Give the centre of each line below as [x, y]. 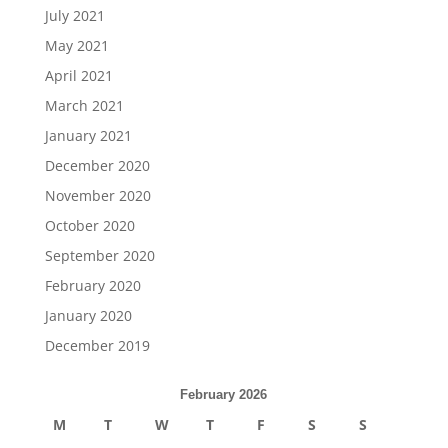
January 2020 [88, 315]
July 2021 [74, 15]
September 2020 [99, 255]
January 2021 [88, 135]
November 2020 [97, 195]
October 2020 [89, 225]
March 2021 [84, 105]
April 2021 [78, 75]
